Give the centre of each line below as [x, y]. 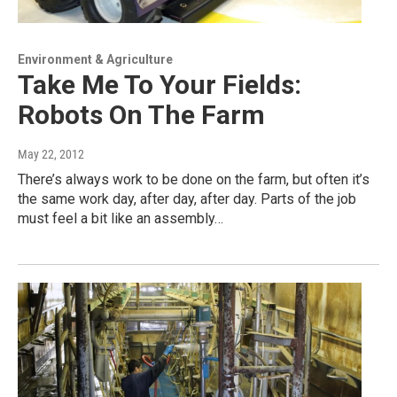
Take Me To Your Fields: [160, 84]
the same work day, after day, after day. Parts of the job [187, 198]
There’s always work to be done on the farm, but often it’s [194, 179]
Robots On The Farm [141, 114]
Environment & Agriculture [95, 59]
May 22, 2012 [51, 154]
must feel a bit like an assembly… [121, 218]
